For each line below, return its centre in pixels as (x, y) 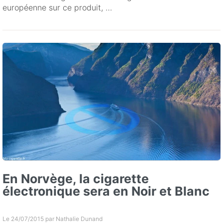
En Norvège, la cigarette (76, 179)
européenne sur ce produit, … (57, 8)
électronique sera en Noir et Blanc (106, 191)
